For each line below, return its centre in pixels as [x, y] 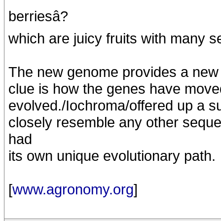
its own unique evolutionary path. [112, 156]
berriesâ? [38, 16]
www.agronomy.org [73, 189]
